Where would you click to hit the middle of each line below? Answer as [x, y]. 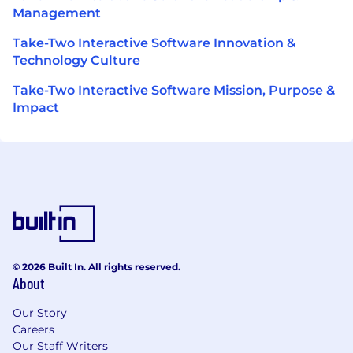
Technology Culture [76, 60]
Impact [36, 107]
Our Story [40, 312]
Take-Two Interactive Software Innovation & [154, 43]
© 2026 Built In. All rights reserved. [97, 266]
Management [57, 13]
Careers [33, 329]
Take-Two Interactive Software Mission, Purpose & [174, 90]
